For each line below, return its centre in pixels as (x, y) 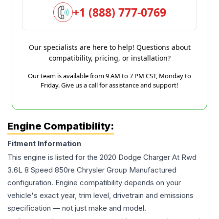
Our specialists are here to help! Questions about (109, 47)
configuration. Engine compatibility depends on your (94, 183)
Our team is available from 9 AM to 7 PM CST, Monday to (109, 76)
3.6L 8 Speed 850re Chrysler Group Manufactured (92, 170)
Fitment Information (44, 143)
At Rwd (184, 157)
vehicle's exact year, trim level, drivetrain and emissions (100, 195)
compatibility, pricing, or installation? (109, 58)
